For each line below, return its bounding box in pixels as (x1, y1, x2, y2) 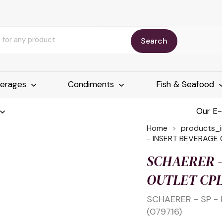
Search (140, 35, 167, 46)
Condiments (68, 79, 117, 90)
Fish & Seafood (156, 79, 217, 90)
